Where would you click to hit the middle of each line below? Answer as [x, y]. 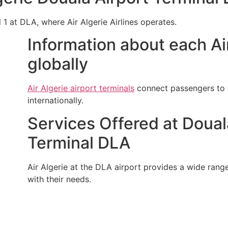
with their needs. [59, 179]
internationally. [55, 101]
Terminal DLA [79, 142]
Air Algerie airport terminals [81, 88]
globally [58, 64]
